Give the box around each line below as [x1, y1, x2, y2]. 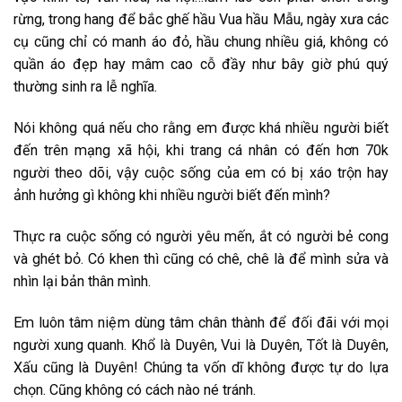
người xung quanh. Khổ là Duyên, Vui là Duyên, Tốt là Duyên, [13, 336, 389, 354]
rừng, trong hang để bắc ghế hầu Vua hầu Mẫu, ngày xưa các [13, 10, 389, 28]
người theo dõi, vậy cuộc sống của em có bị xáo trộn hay [13, 163, 389, 181]
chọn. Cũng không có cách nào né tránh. [13, 380, 256, 398]
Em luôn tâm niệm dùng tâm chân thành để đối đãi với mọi [13, 313, 389, 331]
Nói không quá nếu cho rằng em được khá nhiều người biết [13, 118, 389, 136]
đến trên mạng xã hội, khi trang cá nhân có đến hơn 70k [13, 141, 389, 159]
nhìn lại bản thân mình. [13, 272, 151, 290]
